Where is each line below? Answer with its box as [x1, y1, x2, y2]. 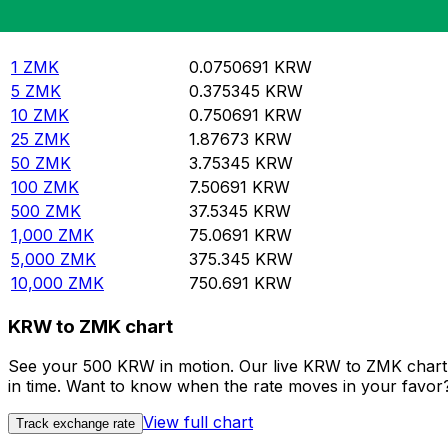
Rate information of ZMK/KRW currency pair [23, 10, 364, 31]
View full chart [143, 412, 253, 433]
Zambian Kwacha [11, 33, 148, 54]
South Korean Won [189, 33, 338, 54]
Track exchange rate [16, 416, 135, 432]
